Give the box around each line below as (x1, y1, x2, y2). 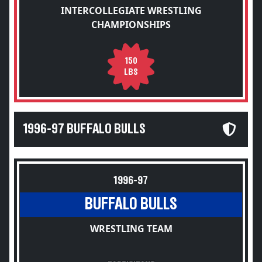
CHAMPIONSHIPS (91, 18, 171, 31)
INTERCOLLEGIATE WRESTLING (60, 4, 202, 17)
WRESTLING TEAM (89, 222, 173, 235)
